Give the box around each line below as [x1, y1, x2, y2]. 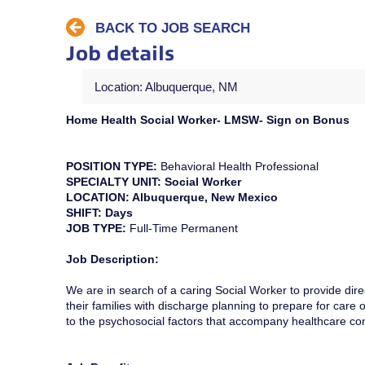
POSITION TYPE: [65, 160, 161, 174]
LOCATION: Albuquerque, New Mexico [65, 191, 278, 204]
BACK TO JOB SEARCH [95, 20, 250, 36]
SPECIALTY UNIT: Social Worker [65, 175, 241, 189]
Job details [65, 42, 174, 66]
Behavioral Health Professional [160, 160, 319, 174]
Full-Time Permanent [129, 222, 238, 235]
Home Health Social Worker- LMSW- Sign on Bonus [65, 113, 350, 127]
